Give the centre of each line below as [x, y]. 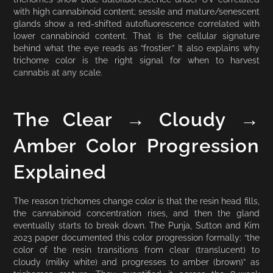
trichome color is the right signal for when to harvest [136, 60]
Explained [60, 172]
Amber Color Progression [136, 146]
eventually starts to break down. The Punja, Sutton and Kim [136, 225]
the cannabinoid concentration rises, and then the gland [136, 213]
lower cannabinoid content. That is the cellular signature [136, 35]
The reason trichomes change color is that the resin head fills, [136, 200]
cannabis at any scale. [58, 72]
